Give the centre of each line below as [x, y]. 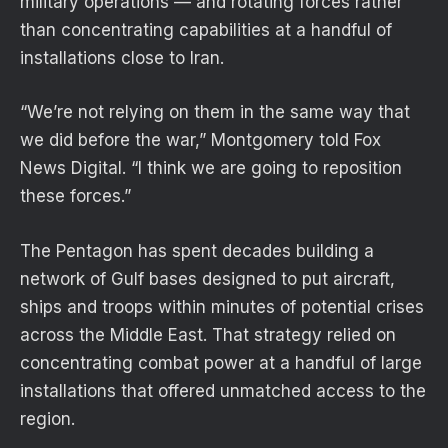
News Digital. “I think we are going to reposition [211, 168]
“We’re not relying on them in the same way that [215, 112]
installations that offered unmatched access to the [223, 390]
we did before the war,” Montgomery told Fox [200, 140]
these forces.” [75, 196]
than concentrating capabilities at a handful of [206, 30]
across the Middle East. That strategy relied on [208, 334]
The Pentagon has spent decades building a [197, 250]
